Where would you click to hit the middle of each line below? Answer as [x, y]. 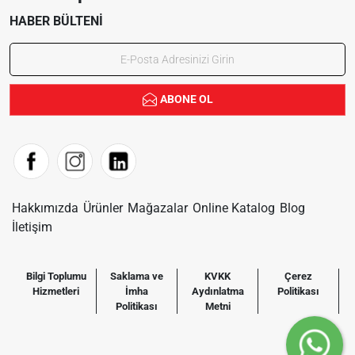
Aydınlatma [218, 291]
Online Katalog [234, 208]
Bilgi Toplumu [56, 276]
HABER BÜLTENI [56, 21]
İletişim [32, 227]
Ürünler [103, 208]
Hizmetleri [56, 291]
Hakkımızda [45, 208]
